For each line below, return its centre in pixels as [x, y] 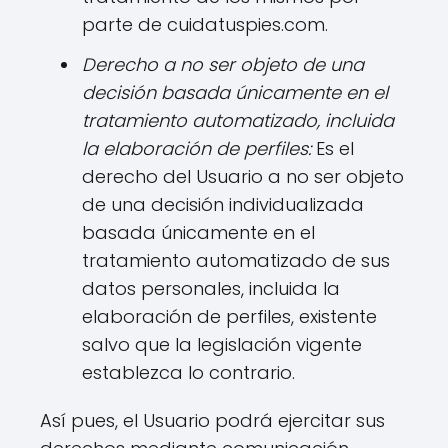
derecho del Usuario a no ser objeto [243, 176]
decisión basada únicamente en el [235, 92]
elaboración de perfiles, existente [229, 316]
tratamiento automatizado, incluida [238, 120]
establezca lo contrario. [188, 372]
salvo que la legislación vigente [222, 344]
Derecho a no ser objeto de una [223, 64]
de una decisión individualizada [223, 204]
